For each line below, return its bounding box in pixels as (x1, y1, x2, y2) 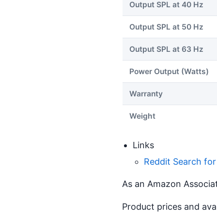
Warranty (129, 89, 163, 98)
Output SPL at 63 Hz (129, 44, 203, 54)
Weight (129, 111, 155, 121)
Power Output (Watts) (129, 66, 209, 76)
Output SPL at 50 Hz (129, 22, 203, 31)
